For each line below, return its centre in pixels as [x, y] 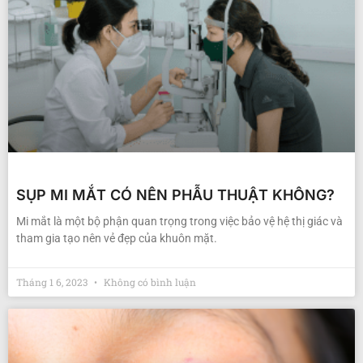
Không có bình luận [149, 282]
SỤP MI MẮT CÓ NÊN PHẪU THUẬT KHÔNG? [175, 195]
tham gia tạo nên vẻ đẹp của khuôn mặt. [117, 239]
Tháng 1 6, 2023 [53, 282]
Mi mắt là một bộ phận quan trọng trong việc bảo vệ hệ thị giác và [179, 222]
